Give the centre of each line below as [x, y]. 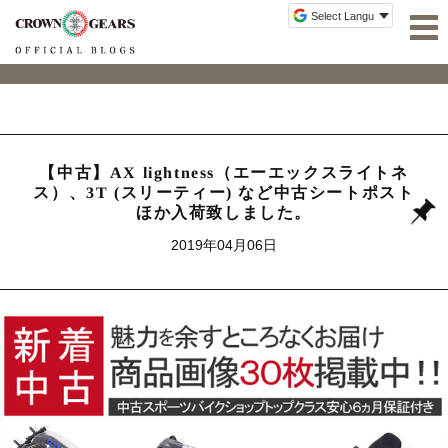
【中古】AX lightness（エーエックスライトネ [224, 173]
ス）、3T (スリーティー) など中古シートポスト [224, 193]
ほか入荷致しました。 [223, 213]
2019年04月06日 [224, 245]
